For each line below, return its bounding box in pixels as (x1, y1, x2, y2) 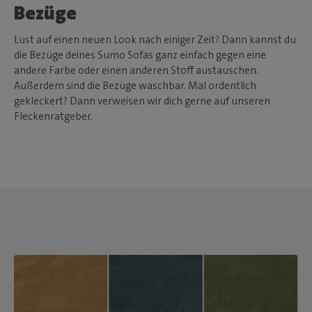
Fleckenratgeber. (14, 109, 93, 124)
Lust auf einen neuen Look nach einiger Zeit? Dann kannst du (14, 33, 297, 47)
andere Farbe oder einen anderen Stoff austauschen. (14, 63, 259, 78)
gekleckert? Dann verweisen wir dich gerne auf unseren (14, 94, 271, 109)
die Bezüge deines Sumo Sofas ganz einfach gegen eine (14, 48, 267, 63)
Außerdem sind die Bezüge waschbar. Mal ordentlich (14, 79, 257, 93)
